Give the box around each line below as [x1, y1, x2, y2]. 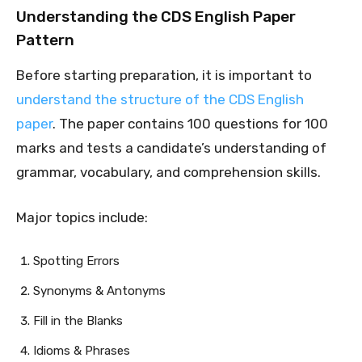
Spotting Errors [33, 254, 120, 269]
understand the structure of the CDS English [16, 91, 304, 108]
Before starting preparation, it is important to [16, 67, 312, 84]
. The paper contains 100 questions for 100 [53, 116, 328, 133]
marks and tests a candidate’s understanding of [16, 140, 326, 157]
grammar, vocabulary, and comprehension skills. [16, 164, 321, 181]
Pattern [16, 31, 74, 50]
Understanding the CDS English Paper [16, 7, 296, 27]
